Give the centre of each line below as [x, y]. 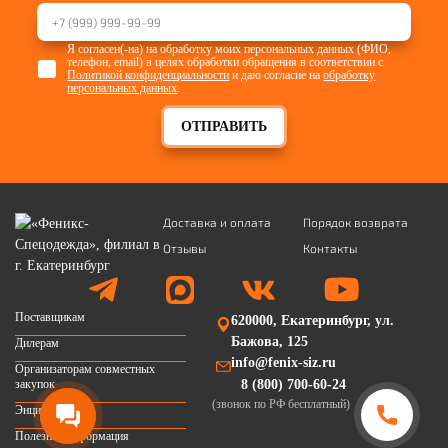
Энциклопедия [51, 409]
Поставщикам [50, 316]
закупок [35, 383]
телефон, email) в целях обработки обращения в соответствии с [225, 61]
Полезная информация [72, 435]
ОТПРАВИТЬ [224, 126]
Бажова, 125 [269, 341]
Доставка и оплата [217, 221]
